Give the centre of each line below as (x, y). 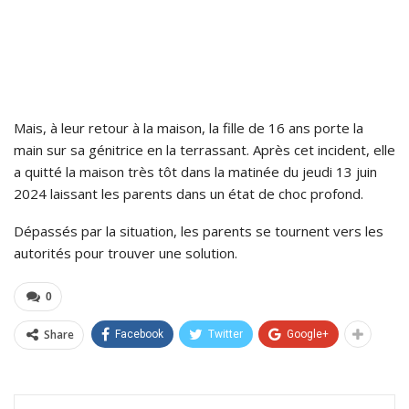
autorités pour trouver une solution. (126, 253)
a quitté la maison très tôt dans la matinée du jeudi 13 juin (195, 172)
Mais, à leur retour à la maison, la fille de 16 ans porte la (189, 128)
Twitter (225, 335)
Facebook (139, 335)
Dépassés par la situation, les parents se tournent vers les (199, 231)
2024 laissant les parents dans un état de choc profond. (189, 194)
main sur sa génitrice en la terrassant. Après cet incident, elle (204, 150)
